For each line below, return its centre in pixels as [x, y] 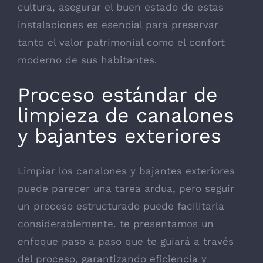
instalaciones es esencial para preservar [118, 24]
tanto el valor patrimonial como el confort [121, 42]
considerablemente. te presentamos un [116, 224]
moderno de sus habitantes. [87, 60]
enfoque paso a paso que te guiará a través [126, 242]
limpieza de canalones [126, 115]
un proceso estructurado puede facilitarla [121, 206]
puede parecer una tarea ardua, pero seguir [126, 189]
